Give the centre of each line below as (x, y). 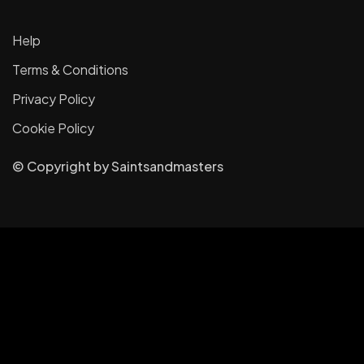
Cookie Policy (53, 128)
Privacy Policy (54, 99)
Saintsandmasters (167, 167)
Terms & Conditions (70, 70)
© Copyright (53, 167)
